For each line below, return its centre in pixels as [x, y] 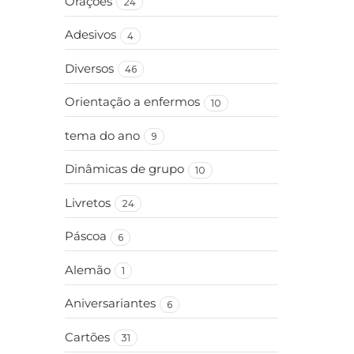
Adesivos [90, 35]
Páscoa [86, 236]
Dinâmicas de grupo [124, 169]
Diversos [89, 68]
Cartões [87, 337]
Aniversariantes [110, 303]
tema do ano [102, 136]
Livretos [88, 203]
